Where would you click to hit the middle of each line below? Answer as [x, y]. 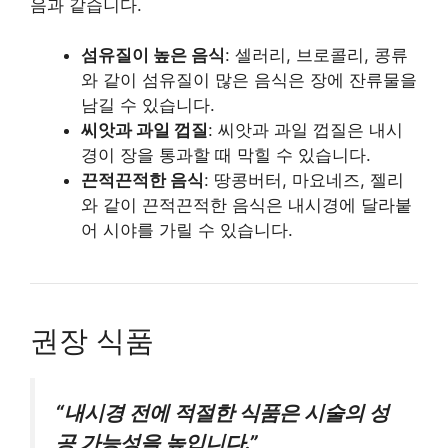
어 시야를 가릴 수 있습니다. [187, 230]
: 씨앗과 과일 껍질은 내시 [305, 130]
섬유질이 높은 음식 [153, 55]
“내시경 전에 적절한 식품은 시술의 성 [222, 413]
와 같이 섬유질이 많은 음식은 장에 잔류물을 [249, 80]
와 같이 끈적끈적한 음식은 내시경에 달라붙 [246, 205]
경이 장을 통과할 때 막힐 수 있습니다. [226, 155]
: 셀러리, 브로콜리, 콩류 [316, 55]
